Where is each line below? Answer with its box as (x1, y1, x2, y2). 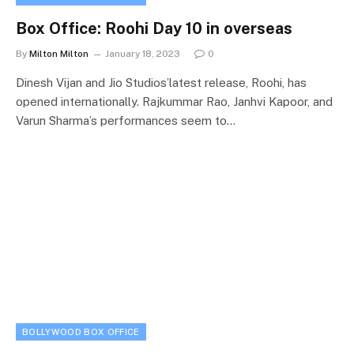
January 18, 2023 (105, 48, 180, 59)
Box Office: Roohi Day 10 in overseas (16, 19, 292, 38)
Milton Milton (29, 48, 88, 59)
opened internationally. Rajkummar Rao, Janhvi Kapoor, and (16, 95, 333, 108)
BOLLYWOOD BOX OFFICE (22, 326, 140, 337)
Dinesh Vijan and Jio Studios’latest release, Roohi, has (16, 76, 307, 89)
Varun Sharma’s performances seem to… (16, 114, 235, 127)
